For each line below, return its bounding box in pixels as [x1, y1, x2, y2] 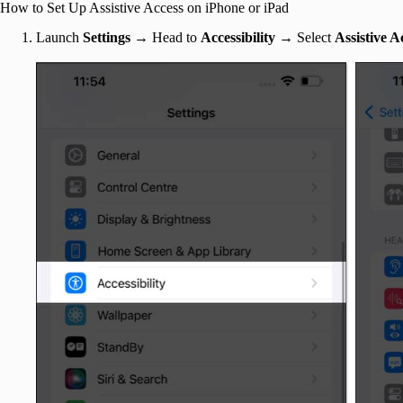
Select [297, 29, 335, 45]
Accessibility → [201, 29, 297, 45]
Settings [83, 29, 134, 45]
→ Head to [134, 29, 201, 45]
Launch [36, 29, 83, 45]
